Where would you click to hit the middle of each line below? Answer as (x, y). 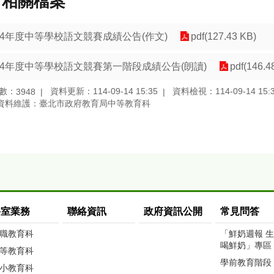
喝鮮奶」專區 (246, 245)
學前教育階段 (246, 262)
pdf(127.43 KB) (224, 37)
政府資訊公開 (173, 211)
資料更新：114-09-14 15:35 (104, 91)
